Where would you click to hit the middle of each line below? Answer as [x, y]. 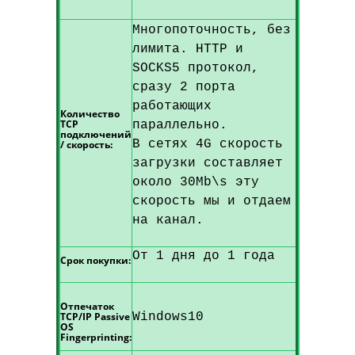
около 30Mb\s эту [195, 182]
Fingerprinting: [95, 337]
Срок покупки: [95, 260]
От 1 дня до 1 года [203, 256]
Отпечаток [87, 306]
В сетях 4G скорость [207, 144]
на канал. [168, 220]
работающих [172, 106]
